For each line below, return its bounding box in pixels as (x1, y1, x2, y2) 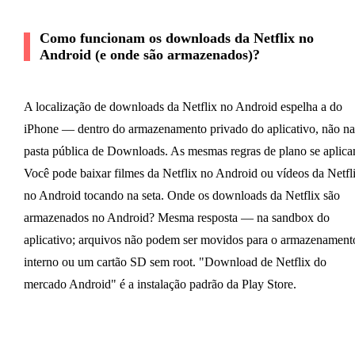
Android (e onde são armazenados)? (39, 46, 260, 63)
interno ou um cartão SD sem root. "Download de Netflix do (23, 254, 326, 269)
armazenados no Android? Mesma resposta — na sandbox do (23, 210, 330, 224)
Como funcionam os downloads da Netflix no (39, 29, 314, 46)
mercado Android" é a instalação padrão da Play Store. (23, 277, 296, 291)
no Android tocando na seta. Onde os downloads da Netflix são (23, 188, 340, 202)
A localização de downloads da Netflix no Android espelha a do (23, 99, 342, 113)
